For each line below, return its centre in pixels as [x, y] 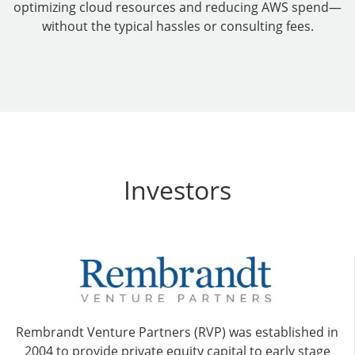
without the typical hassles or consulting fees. [177, 27]
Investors [177, 190]
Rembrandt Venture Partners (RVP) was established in [177, 332]
